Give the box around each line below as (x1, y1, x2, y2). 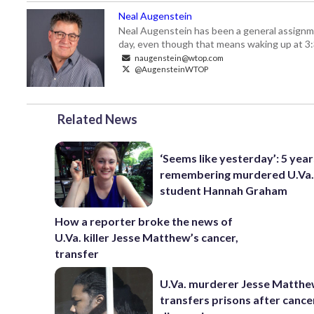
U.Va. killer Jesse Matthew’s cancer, (55, 230, 238, 244)
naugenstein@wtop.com (133, 53, 224, 62)
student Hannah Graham (160, 184, 288, 198)
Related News (57, 111, 137, 127)
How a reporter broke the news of (55, 214, 233, 228)
